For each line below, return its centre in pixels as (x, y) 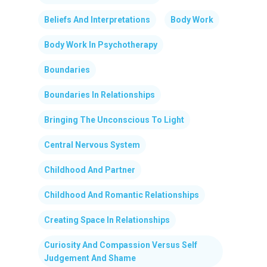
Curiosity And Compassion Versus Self (121, 245)
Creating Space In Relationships (107, 220)
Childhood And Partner (90, 170)
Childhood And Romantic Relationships (122, 195)
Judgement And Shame (90, 258)
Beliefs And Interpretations (97, 19)
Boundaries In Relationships (100, 94)
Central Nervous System (92, 145)
